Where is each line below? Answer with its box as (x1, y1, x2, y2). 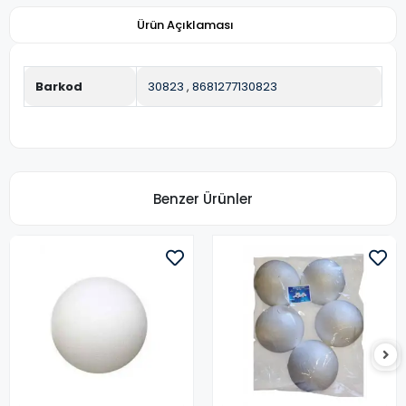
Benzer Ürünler (153, 188, 253, 208)
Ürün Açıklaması (136, 16, 234, 34)
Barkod (35, 78, 82, 95)
